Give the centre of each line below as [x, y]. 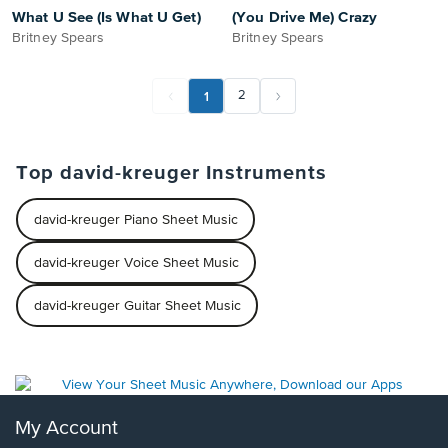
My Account [66, 428]
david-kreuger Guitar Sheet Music [137, 305]
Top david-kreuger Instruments [171, 173]
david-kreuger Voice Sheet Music [136, 262]
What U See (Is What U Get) [106, 17]
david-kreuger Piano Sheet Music [135, 219]
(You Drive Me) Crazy [304, 17]
